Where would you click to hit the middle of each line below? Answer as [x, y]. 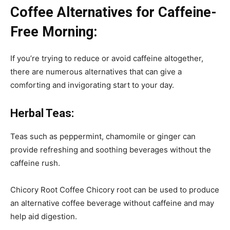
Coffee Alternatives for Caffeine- [113, 12]
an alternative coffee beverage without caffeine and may [112, 203]
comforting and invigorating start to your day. [92, 85]
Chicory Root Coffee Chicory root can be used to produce [115, 189]
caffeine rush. [35, 163]
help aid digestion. [44, 216]
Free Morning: [54, 32]
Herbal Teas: [42, 113]
